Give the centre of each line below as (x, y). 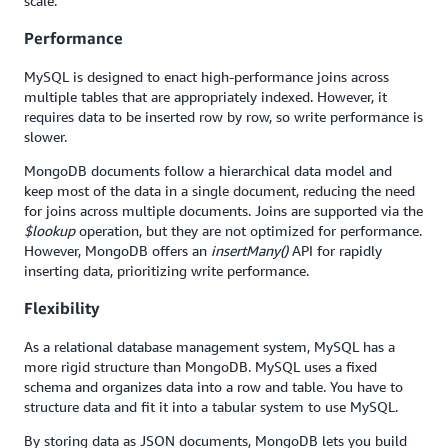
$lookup (49, 230)
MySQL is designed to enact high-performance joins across (206, 76)
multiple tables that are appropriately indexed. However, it (205, 96)
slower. (45, 136)
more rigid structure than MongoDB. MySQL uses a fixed (200, 366)
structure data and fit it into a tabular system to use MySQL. (213, 406)
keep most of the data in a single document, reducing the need (219, 190)
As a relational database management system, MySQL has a (209, 346)
